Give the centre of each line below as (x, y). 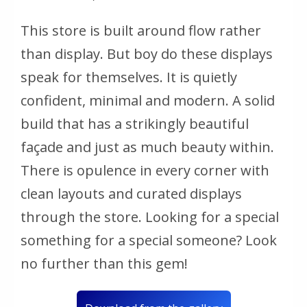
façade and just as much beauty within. (147, 147)
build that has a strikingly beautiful (135, 123)
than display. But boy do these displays (147, 53)
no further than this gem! (104, 263)
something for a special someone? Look (149, 240)
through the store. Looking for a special (150, 217)
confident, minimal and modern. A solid (148, 100)
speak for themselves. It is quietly (129, 77)
